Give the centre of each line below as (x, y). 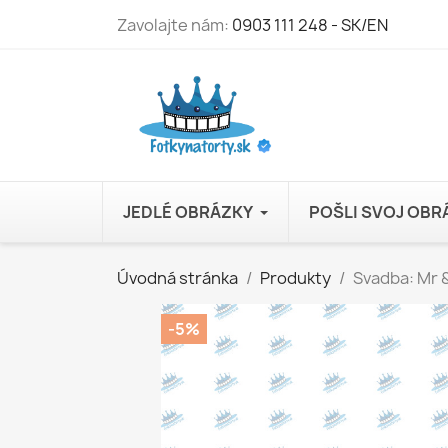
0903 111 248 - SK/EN (310, 25)
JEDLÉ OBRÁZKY (188, 211)
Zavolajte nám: (174, 25)
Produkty (295, 277)
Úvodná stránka (177, 277)
